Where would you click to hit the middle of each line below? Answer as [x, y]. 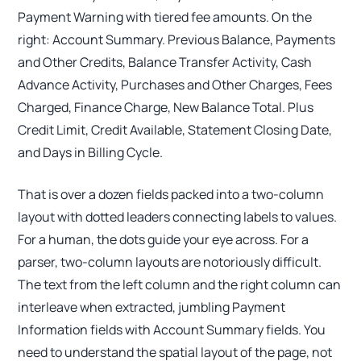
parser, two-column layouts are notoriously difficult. [170, 261]
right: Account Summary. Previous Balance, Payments [177, 39]
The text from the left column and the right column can [180, 284]
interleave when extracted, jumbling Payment [152, 307]
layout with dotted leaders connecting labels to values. [178, 216]
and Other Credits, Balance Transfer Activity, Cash [165, 62]
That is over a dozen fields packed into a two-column [171, 194]
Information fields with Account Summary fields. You [172, 329]
